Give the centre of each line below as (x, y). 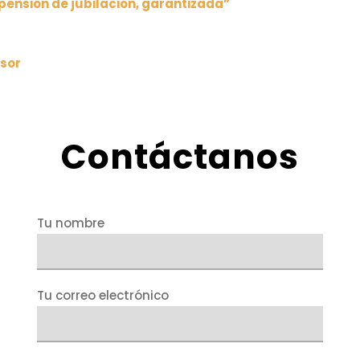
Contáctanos (180, 157)
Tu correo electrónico (102, 295)
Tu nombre (70, 223)
